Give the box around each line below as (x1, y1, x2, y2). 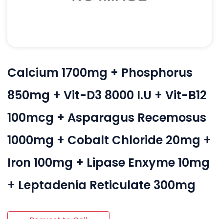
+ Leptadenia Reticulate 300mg (7, 176, 196, 193)
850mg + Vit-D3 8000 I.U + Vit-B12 (7, 87, 207, 103)
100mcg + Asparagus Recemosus (7, 109, 206, 126)
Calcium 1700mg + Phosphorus (7, 64, 193, 81)
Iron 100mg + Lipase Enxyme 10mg (7, 154, 210, 171)
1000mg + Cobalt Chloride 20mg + (7, 131, 211, 148)
